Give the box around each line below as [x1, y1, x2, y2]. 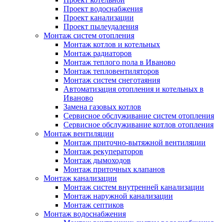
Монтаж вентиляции [44, 129, 114, 138]
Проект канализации [63, 13, 134, 22]
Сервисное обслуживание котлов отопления [63, 120, 214, 129]
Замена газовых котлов [63, 103, 141, 111]
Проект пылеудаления [63, 22, 138, 31]
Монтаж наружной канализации [63, 192, 173, 201]
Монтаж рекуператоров [63, 147, 143, 156]
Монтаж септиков [63, 201, 124, 210]
